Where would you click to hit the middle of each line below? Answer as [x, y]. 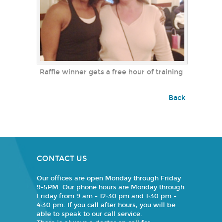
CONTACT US [62, 158]
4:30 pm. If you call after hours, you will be [106, 205]
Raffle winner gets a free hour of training [111, 72]
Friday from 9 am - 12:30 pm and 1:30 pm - [107, 196]
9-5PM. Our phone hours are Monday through [111, 187]
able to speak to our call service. [89, 214]
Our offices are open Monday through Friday [109, 178]
